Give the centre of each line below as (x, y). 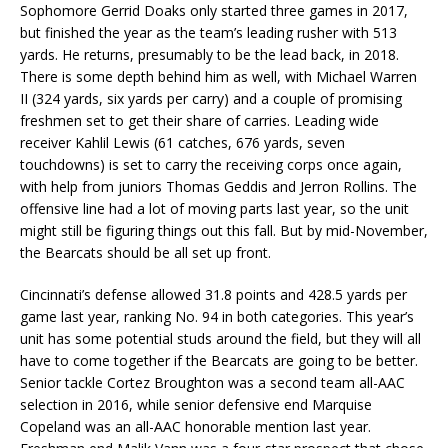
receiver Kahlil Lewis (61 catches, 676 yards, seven (182, 143)
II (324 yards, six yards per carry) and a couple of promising (211, 99)
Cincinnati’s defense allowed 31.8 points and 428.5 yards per (213, 295)
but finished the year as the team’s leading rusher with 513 (208, 33)
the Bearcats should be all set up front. (145, 253)
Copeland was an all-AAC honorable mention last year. (195, 427)
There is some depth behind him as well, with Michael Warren (218, 77)
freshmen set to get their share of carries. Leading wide (199, 121)
